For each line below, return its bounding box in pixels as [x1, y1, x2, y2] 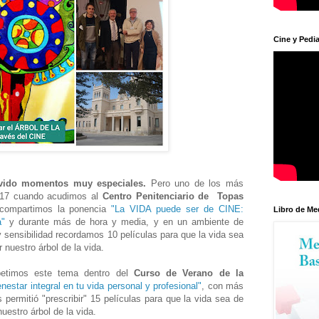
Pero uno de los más [146, 177, 244, 189]
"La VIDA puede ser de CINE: [111, 203, 244, 214]
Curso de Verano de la [133, 267, 244, 278]
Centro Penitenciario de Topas [102, 190, 244, 202]
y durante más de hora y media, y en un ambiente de [4, 216, 244, 227]
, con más [202, 280, 244, 291]
